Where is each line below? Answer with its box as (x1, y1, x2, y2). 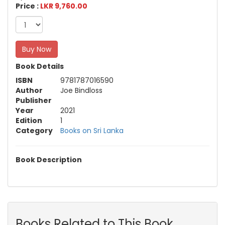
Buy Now (22, 44, 51, 55)
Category (16, 126, 53, 136)
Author (16, 85, 43, 96)
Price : (16, 1, 40, 12)
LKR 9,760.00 (40, 1, 87, 12)
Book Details (16, 61, 64, 72)
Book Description (16, 155, 82, 165)
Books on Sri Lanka (60, 126, 124, 136)
